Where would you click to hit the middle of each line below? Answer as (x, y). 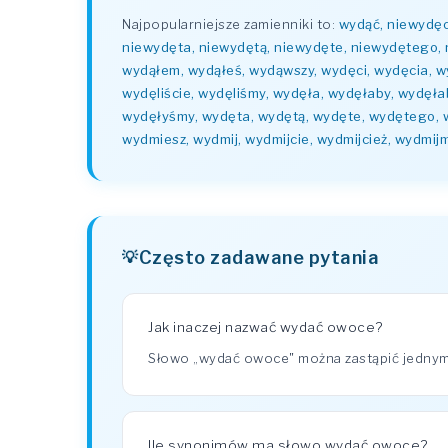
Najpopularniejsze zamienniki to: (230, 24)
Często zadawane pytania (258, 257)
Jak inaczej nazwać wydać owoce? (265, 327)
